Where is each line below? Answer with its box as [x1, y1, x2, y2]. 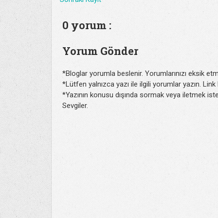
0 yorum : [62, 18, 111, 32]
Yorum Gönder [62, 43, 138, 58]
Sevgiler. [62, 101, 88, 110]
